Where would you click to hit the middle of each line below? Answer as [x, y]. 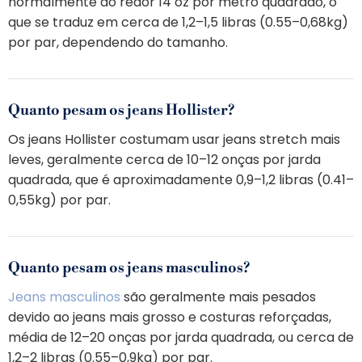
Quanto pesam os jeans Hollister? [121, 111]
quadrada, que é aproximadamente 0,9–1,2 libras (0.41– [181, 180]
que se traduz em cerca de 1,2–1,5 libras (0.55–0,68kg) [178, 23]
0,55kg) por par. [59, 200]
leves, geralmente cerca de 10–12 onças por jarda [164, 160]
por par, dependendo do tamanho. [118, 43]
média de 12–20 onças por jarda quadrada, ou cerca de [181, 338]
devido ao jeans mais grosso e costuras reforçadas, [170, 318]
